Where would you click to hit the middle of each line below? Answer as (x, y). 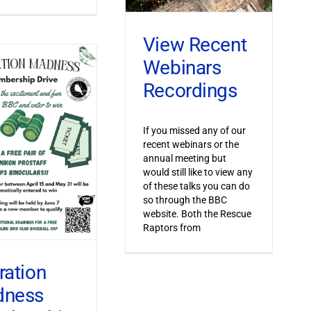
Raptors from (171, 227)
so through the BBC (185, 200)
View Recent (195, 45)
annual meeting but (184, 158)
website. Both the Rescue (197, 213)
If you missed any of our (194, 130)
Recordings (190, 91)
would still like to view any (197, 172)
